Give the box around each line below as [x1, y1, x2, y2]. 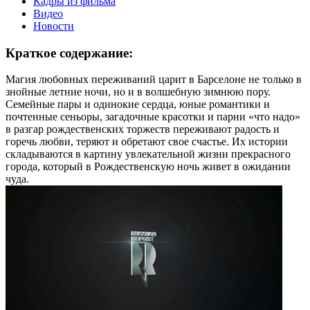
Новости [33, 19, 74, 32]
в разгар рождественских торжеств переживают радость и [6, 123, 280, 136]
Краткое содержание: [6, 45, 133, 60]
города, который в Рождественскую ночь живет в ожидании [6, 161, 291, 173]
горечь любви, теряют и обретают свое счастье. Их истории [6, 136, 288, 148]
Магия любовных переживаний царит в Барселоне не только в [6, 73, 302, 86]
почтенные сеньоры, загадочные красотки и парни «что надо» [6, 111, 300, 123]
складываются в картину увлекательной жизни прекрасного [6, 148, 291, 161]
